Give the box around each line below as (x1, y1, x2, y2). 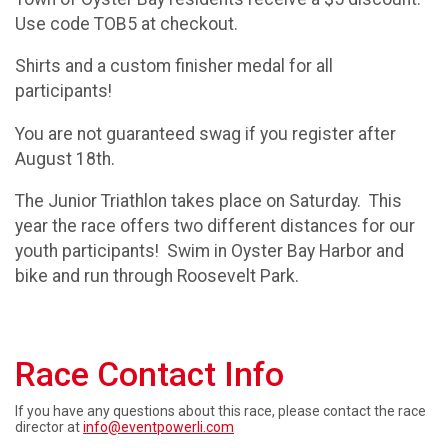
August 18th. (15, 148, 115, 169)
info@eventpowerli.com (83, 419, 234, 435)
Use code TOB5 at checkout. (15, 13, 238, 34)
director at (15, 419, 83, 435)
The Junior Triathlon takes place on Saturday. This (15, 191, 402, 212)
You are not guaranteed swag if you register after (15, 123, 396, 144)
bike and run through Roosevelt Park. (15, 266, 299, 287)
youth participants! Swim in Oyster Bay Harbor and (15, 241, 404, 262)
